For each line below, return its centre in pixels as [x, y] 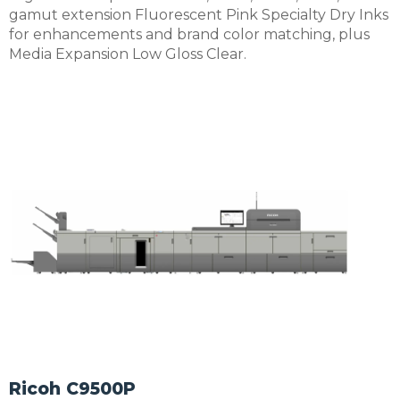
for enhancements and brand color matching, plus [189, 34]
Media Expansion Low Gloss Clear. [128, 54]
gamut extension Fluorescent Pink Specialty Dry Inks [199, 14]
